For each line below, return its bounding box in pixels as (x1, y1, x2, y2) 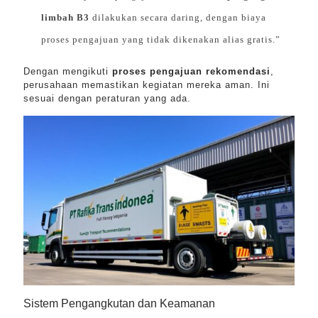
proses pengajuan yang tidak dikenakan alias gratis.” (41, 34, 280, 45)
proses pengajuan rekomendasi (112, 66, 270, 77)
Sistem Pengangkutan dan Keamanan (23, 297, 215, 309)
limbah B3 (41, 12, 89, 23)
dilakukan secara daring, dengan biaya (89, 12, 266, 23)
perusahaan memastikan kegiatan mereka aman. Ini (23, 79, 270, 90)
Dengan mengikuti (23, 66, 112, 77)
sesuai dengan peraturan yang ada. (23, 93, 191, 104)
